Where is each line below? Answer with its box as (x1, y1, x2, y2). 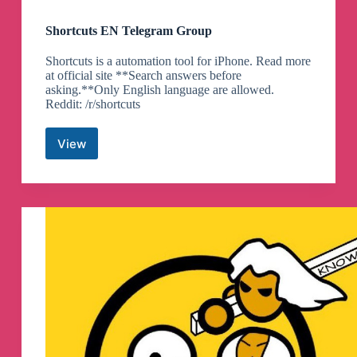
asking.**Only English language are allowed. (45, 83, 274, 97)
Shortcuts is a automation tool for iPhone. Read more (45, 54, 311, 69)
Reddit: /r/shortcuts (45, 97, 140, 112)
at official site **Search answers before (45, 69, 241, 83)
